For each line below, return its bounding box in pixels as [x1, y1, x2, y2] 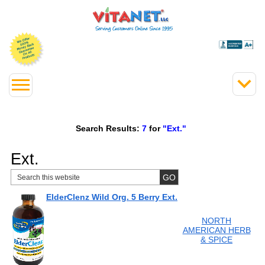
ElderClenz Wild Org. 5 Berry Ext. [46, 192, 177, 202]
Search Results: [75, 123, 140, 133]
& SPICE [201, 235, 232, 244]
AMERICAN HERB [182, 225, 251, 235]
